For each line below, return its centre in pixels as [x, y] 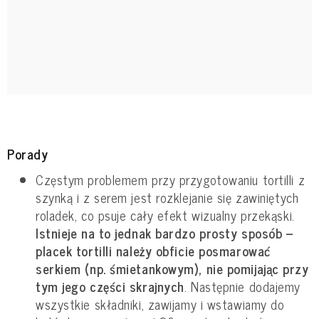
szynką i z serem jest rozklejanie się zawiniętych [167, 197]
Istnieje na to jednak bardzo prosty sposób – [164, 232]
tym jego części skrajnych [110, 286]
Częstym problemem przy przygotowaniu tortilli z [171, 179]
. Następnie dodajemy [242, 286]
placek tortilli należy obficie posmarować [153, 250]
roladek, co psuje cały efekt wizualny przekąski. [165, 215]
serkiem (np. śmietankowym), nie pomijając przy [172, 268]
